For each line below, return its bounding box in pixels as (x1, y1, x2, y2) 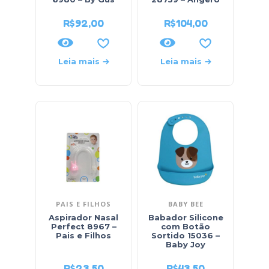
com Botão (161, 222, 210, 231)
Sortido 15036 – (151, 231, 220, 240)
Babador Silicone (148, 213, 223, 222)
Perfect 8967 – (50, 222, 116, 231)
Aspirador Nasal (49, 213, 118, 222)
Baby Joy (166, 240, 205, 249)
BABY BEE (168, 199, 204, 208)
